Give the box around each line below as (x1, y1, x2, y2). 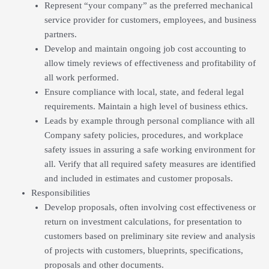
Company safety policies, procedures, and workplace (44, 130, 243, 140)
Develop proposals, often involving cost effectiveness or (44, 202, 256, 212)
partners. (44, 29, 77, 39)
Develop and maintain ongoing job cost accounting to (44, 43, 246, 53)
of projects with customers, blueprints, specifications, (44, 245, 243, 255)
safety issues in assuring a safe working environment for (44, 144, 255, 154)
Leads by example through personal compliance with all (44, 115, 255, 125)
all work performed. (44, 72, 119, 82)
